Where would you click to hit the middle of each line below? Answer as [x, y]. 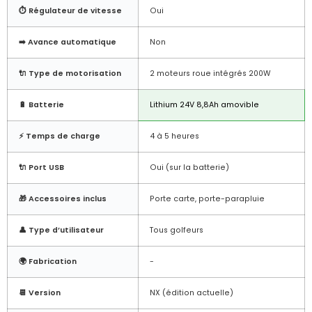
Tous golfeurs [177, 230]
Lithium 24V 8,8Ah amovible [204, 104]
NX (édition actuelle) [192, 292]
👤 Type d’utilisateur [61, 230]
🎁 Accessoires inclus [63, 198]
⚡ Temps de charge [60, 136]
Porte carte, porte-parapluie [207, 198]
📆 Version [40, 292]
